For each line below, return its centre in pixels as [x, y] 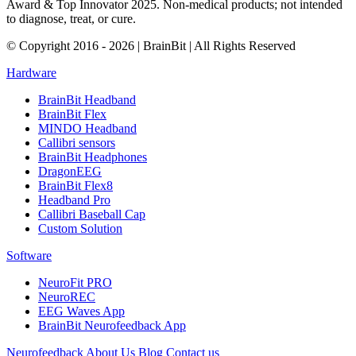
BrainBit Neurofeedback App [112, 326]
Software [29, 256]
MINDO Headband [87, 129]
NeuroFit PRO [75, 283]
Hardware [31, 73]
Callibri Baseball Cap [92, 215]
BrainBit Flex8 [75, 186]
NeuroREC [67, 297]
